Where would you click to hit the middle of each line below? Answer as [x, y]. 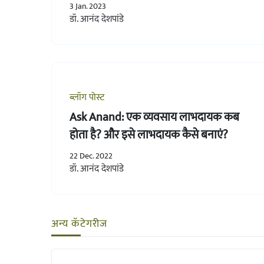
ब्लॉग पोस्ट [87, 97]
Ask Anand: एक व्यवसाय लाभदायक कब [154, 117]
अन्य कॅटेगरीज [79, 224]
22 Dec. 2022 [91, 156]
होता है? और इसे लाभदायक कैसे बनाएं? [149, 135]
